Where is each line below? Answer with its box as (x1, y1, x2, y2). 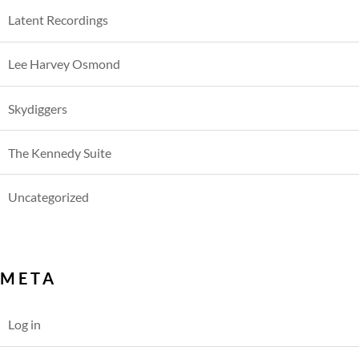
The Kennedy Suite (8, 144, 111, 160)
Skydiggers (8, 100, 67, 116)
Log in (8, 317, 41, 333)
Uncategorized (8, 188, 89, 204)
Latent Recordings (8, 12, 108, 28)
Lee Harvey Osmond (8, 56, 120, 72)
